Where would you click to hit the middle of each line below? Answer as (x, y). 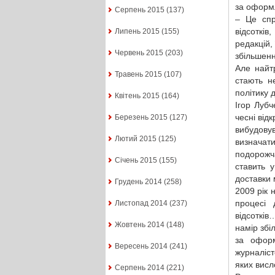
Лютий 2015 (135, 139)
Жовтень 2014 (139, 225)
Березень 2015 (141, 118)
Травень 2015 (138, 75)
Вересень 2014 (141, 246)
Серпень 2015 (139, 10)
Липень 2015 (137, 32)
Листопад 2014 (141, 203)
